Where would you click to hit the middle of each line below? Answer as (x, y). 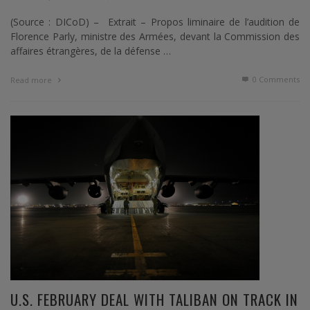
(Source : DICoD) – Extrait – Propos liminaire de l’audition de (155, 22)
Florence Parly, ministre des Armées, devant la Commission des (155, 37)
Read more (32, 80)
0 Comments (275, 80)
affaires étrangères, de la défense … (91, 51)
